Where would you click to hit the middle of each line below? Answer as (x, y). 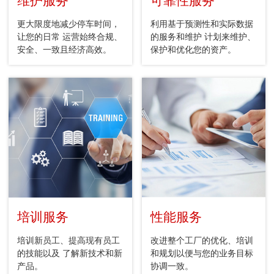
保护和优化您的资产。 (194, 50)
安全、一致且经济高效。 (64, 50)
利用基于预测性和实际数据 (202, 24)
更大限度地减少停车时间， (68, 24)
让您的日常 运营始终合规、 (70, 37)
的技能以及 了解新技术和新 (70, 254)
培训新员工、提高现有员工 (68, 241)
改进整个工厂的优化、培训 (202, 241)
